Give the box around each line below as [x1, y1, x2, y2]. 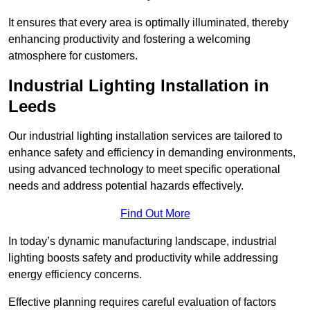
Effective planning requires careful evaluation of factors [8, 296, 276, 309]
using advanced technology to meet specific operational [8, 163, 280, 176]
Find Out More [120, 208, 190, 220]
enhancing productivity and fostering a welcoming [8, 33, 250, 46]
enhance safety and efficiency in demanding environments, [8, 147, 295, 159]
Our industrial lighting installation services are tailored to [8, 130, 282, 143]
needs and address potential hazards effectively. [8, 180, 244, 192]
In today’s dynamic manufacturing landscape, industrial [8, 235, 277, 248]
